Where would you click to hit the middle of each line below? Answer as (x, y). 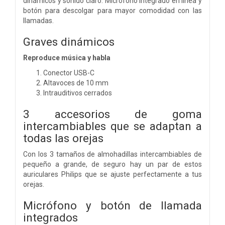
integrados (50, 217)
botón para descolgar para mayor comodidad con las (113, 10)
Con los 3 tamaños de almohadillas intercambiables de (113, 154)
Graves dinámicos (69, 41)
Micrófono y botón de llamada (113, 205)
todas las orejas (63, 138)
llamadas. (38, 20)
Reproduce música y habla (67, 58)
